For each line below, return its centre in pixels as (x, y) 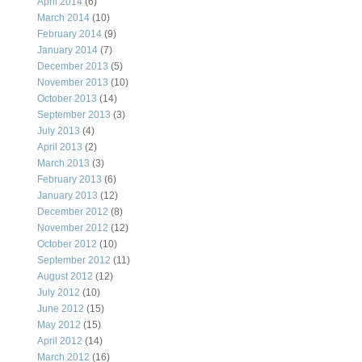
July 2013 (59, 131)
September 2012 (74, 261)
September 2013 (74, 115)
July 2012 (59, 293)
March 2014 (63, 18)
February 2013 (69, 180)
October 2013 (67, 99)
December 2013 (73, 67)
